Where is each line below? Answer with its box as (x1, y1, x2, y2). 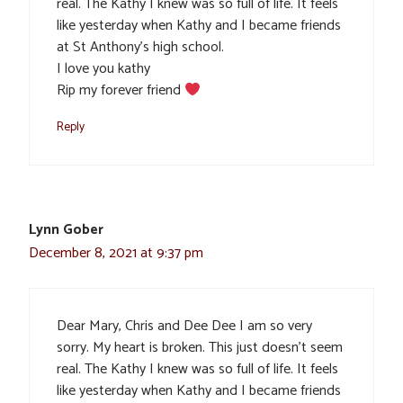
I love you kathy (57, 57, 150, 82)
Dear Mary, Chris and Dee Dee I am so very (57, 314, 312, 339)
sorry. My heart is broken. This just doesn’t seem (57, 336, 343, 361)
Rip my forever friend (57, 78, 184, 103)
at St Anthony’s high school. (57, 35, 224, 60)
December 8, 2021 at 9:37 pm (29, 241, 203, 266)
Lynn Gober (29, 218, 103, 243)
